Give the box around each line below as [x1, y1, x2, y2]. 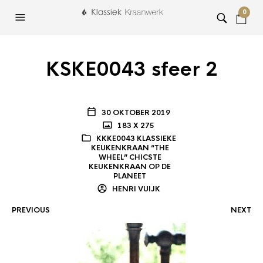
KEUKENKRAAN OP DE [89, 162, 171, 171]
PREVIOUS [12, 205, 50, 215]
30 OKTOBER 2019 [102, 108, 171, 117]
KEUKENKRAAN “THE [90, 143, 169, 153]
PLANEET [113, 171, 147, 181]
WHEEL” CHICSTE [98, 153, 161, 162]
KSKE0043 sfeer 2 [45, 58, 218, 82]
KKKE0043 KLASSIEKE [96, 134, 176, 143]
